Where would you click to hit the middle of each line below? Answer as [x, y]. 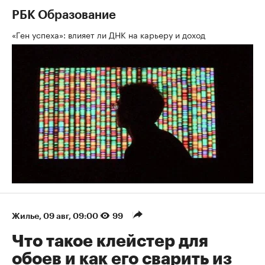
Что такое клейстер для [110, 242]
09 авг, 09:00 [72, 216]
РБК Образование [64, 16]
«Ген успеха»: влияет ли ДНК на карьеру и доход [110, 35]
